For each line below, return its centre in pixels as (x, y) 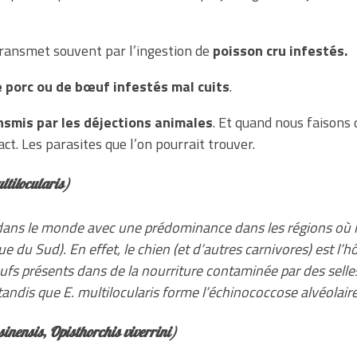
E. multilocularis (111, 292)
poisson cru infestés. (280, 51)
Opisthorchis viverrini (110, 333)
